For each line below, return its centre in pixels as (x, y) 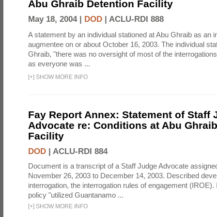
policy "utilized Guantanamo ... (76, 195)
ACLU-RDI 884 (80, 151)
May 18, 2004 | (56, 19)
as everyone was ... (59, 64)
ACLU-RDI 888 (136, 19)
